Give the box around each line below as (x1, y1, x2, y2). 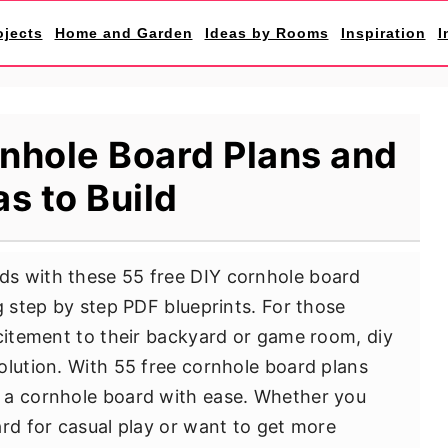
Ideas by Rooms (204, 25, 329, 41)
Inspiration (340, 25, 426, 41)
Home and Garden (54, 25, 193, 41)
